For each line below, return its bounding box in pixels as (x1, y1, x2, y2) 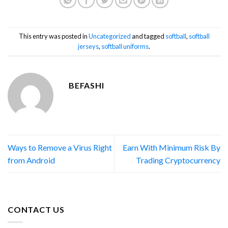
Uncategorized (88, 32, 131, 40)
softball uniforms (101, 42, 149, 50)
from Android (8, 155, 55, 165)
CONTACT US (8, 205, 65, 215)
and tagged (130, 32, 165, 40)
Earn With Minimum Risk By (123, 142, 220, 152)
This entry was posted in (18, 32, 89, 40)
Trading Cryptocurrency (136, 155, 220, 165)
